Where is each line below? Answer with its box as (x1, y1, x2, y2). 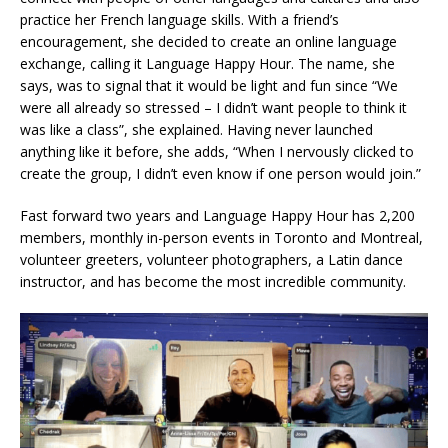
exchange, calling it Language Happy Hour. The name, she (20, 53, 395, 73)
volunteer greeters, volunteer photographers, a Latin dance (20, 249, 403, 269)
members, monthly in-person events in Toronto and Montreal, (20, 227, 423, 247)
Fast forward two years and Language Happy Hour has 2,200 (20, 205, 415, 225)
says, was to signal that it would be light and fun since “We (20, 75, 398, 95)
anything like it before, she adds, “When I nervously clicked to (20, 141, 414, 161)
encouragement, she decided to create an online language (20, 31, 397, 51)
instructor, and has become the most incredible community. (20, 271, 406, 291)
